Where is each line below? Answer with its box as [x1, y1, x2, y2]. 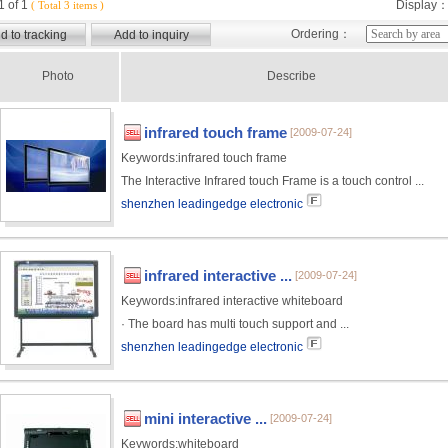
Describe [267, 69, 316, 83]
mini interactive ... [144, 410, 267, 427]
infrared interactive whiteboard [178, 294, 343, 308]
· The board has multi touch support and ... [121, 317, 349, 331]
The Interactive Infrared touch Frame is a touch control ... [121, 174, 424, 188]
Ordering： [291, 27, 351, 41]
